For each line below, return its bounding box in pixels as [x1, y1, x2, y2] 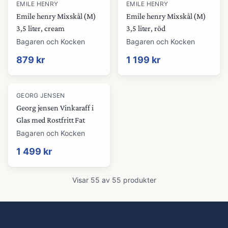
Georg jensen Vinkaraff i [16, 103, 94, 112]
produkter [121, 176, 156, 184]
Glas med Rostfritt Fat [16, 116, 85, 124]
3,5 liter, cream [16, 24, 65, 33]
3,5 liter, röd [126, 24, 165, 33]
